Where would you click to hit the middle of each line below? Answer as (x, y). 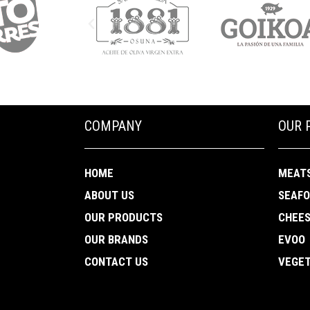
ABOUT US (109, 195)
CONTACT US (116, 262)
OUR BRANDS (116, 240)
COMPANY (113, 126)
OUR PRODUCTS (124, 218)
